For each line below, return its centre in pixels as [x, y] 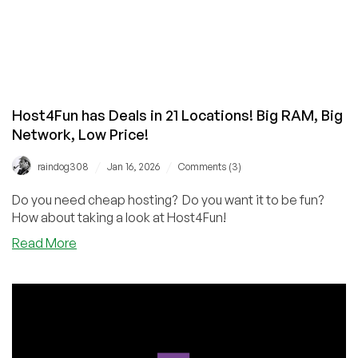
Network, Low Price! [80, 134]
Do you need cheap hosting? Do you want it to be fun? [169, 199]
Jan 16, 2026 [133, 166]
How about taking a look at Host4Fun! [119, 217]
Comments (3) [210, 166]
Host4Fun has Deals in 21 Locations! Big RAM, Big [177, 115]
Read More [44, 243]
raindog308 [63, 166]
